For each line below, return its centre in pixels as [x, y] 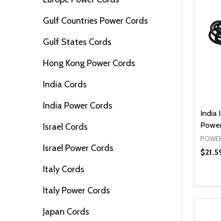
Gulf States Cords [77, 42]
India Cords [65, 84]
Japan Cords [66, 211]
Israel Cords [65, 127]
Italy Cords [64, 169]
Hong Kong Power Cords [89, 63]
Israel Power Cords [78, 148]
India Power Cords [78, 105]
